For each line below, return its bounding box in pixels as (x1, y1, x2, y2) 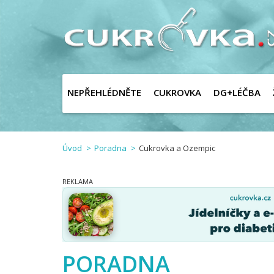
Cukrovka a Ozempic (139, 143, 215, 154)
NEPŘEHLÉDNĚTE (67, 86, 141, 98)
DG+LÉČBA (213, 86, 261, 98)
